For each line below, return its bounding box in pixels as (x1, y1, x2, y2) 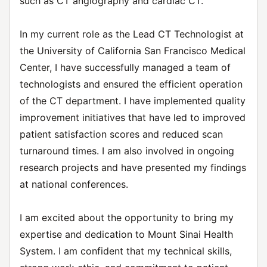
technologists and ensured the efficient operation (20, 78, 243, 90)
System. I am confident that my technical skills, (20, 245, 232, 257)
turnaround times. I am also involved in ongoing (20, 145, 234, 157)
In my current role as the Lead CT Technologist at (20, 28, 244, 40)
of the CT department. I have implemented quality (20, 95, 246, 107)
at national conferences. (20, 178, 128, 190)
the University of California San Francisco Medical (20, 45, 246, 57)
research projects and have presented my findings (20, 162, 246, 173)
